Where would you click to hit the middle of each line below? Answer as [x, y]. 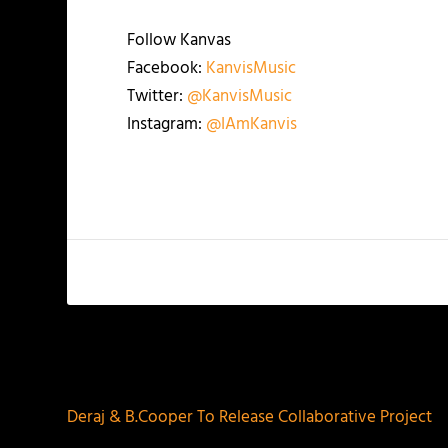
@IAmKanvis [252, 124]
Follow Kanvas [179, 40]
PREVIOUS [129, 368]
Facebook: [167, 68]
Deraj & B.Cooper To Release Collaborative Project [250, 417]
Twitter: [157, 96]
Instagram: [167, 124]
